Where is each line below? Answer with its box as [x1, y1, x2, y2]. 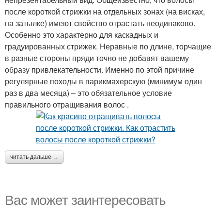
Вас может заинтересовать [5, 189, 166, 209]
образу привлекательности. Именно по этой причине [5, 63, 194, 75]
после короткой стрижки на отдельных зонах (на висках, [5, 5, 205, 17]
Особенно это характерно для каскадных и [5, 29, 158, 40]
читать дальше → [10, 153, 59, 160]
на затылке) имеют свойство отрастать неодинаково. [5, 17, 195, 29]
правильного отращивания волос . [5, 98, 129, 110]
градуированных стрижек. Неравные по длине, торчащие [5, 40, 211, 52]
